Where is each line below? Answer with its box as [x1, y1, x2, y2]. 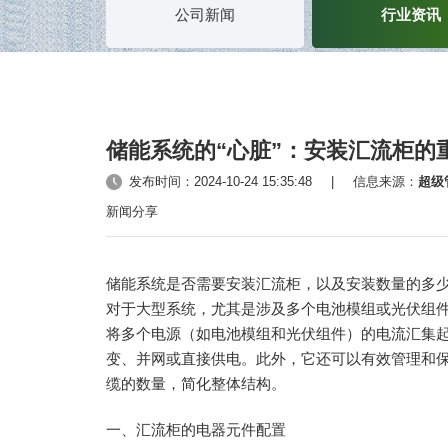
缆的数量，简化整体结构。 [106, 376, 287, 393]
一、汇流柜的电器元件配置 [106, 421, 287, 438]
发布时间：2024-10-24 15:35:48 [128, 174, 312, 189]
